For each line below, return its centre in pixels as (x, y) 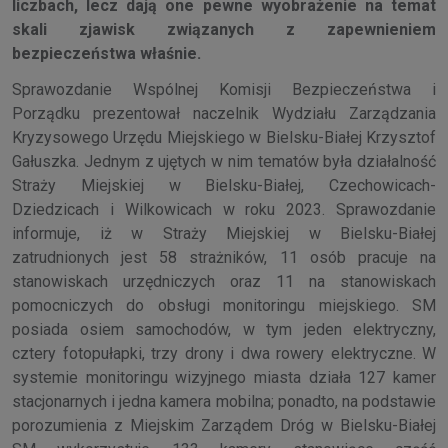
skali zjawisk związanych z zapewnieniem (224, 29)
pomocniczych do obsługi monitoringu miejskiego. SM (224, 305)
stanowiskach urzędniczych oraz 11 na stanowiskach (224, 281)
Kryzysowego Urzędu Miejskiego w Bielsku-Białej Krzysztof (224, 137)
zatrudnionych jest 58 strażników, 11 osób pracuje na (224, 257)
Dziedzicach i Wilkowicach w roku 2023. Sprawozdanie (224, 209)
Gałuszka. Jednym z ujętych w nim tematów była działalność (224, 161)
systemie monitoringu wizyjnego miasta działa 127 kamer (224, 377)
